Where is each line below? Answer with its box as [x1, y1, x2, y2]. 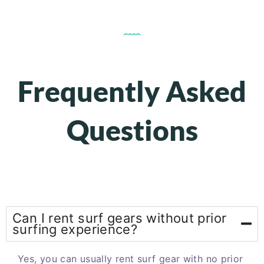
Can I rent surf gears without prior [12, 210, 227, 226]
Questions [66, 113, 198, 147]
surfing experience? [12, 221, 138, 237]
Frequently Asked [18, 74, 246, 108]
